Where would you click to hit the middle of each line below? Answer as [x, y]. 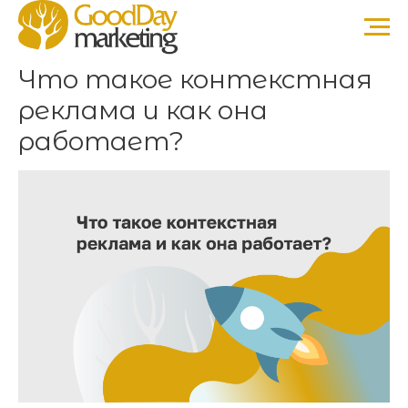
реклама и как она [143, 110]
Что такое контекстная [195, 79]
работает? [101, 141]
